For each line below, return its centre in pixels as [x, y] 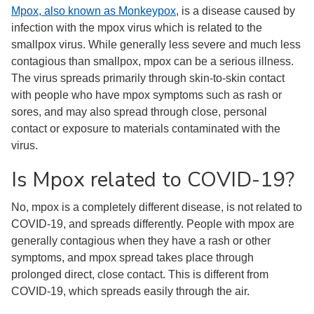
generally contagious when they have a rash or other [141, 241]
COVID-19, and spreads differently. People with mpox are [153, 224]
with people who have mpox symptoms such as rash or [146, 95]
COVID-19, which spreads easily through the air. [130, 291]
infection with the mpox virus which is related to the [137, 28]
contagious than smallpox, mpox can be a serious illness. [152, 61]
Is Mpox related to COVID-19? [153, 179]
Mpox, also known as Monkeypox [94, 11]
